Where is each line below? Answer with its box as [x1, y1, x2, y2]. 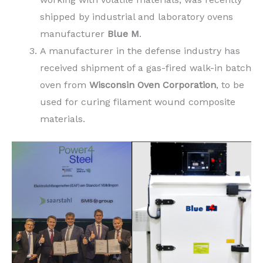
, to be [216, 79, 244, 90]
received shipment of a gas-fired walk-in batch [40, 62, 251, 73]
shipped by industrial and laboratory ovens [40, 11, 233, 22]
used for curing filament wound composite [40, 96, 235, 107]
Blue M [107, 28, 139, 39]
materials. [40, 113, 85, 124]
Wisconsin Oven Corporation [89, 79, 216, 90]
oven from [40, 79, 89, 90]
